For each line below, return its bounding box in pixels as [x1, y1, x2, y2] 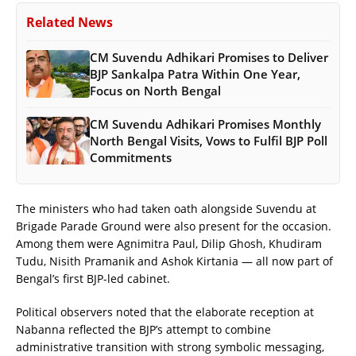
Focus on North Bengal [90, 82, 221, 99]
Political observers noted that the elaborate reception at [16, 304, 314, 319]
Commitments [90, 149, 172, 165]
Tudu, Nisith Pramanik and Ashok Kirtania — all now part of [16, 253, 333, 269]
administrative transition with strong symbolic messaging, [16, 339, 324, 354]
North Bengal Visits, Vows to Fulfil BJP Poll [90, 132, 327, 149]
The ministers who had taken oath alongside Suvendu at [16, 200, 316, 216]
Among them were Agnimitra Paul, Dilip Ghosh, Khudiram [16, 235, 322, 251]
